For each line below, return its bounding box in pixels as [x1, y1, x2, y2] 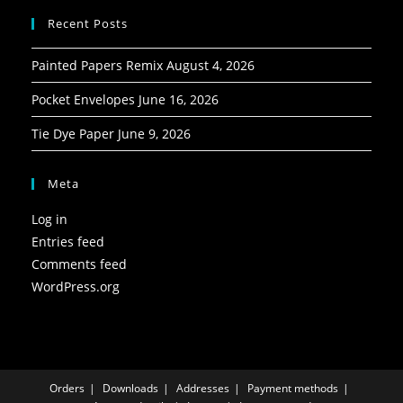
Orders [49, 380, 85, 396]
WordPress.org [31, 277, 120, 295]
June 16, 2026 [139, 90, 219, 108]
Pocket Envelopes [31, 90, 135, 108]
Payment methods [247, 380, 338, 396]
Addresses [176, 380, 229, 396]
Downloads [103, 380, 158, 396]
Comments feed [31, 255, 127, 273]
